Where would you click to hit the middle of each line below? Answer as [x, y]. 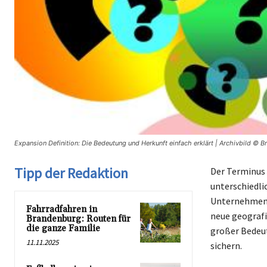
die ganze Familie [63, 228]
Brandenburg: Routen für [78, 219]
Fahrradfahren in [62, 209]
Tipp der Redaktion [71, 173]
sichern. [226, 245]
